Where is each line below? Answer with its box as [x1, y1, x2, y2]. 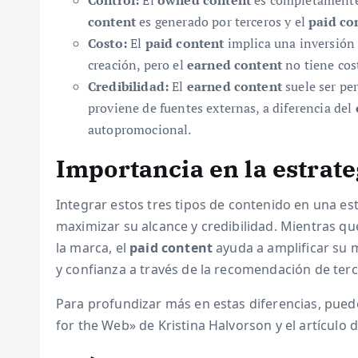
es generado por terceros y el [136, 13, 309, 30]
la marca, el [56, 239, 130, 257]
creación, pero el [88, 56, 187, 74]
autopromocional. [88, 121, 192, 138]
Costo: [88, 34, 127, 52]
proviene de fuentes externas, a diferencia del [88, 99, 356, 117]
